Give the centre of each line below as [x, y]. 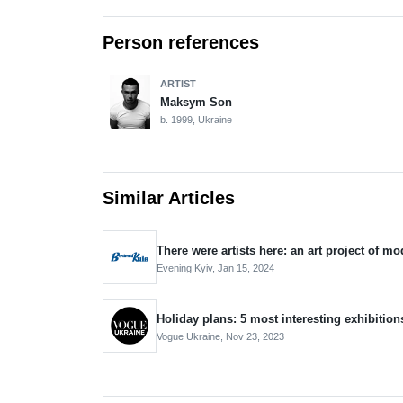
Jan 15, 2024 [246, 268]
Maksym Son [196, 102]
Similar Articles [169, 197]
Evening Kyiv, [187, 268]
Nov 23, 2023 [255, 336]
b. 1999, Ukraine [196, 119]
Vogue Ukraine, [191, 336]
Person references [181, 42]
